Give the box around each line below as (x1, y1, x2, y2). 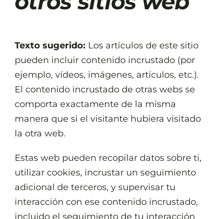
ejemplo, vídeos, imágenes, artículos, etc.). (15, 69, 199, 80)
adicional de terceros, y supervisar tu (15, 181, 175, 193)
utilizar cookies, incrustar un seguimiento (15, 167, 196, 178)
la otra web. (15, 128, 66, 139)
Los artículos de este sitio (88, 40, 198, 51)
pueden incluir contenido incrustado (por (15, 54, 195, 66)
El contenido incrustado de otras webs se (15, 84, 195, 95)
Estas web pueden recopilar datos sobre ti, (15, 152, 201, 163)
